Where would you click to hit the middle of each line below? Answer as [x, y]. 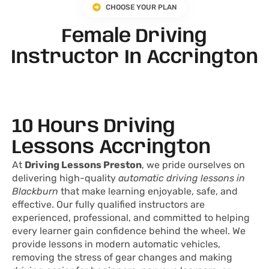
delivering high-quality [65, 178]
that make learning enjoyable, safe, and [148, 192]
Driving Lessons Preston [83, 165]
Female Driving [134, 37]
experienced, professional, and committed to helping [131, 218]
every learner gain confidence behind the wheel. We [129, 231]
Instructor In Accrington [134, 58]
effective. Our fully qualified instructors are [108, 205]
